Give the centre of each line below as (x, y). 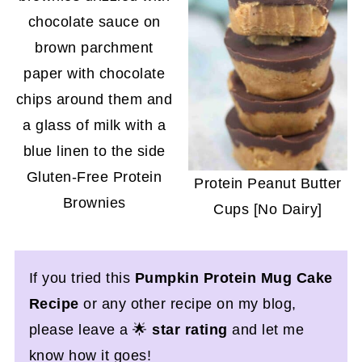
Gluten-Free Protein (94, 177)
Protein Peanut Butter (268, 183)
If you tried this (82, 278)
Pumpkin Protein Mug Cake (234, 278)
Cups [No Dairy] (268, 209)
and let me (266, 329)
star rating (190, 329)
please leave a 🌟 (90, 329)
